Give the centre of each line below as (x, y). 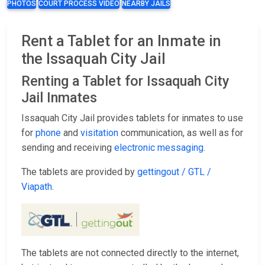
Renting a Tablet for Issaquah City (125, 81)
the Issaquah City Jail (93, 59)
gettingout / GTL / (174, 172)
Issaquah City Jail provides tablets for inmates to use (132, 118)
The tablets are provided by (79, 172)
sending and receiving (68, 148)
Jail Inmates (59, 98)
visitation (99, 133)
